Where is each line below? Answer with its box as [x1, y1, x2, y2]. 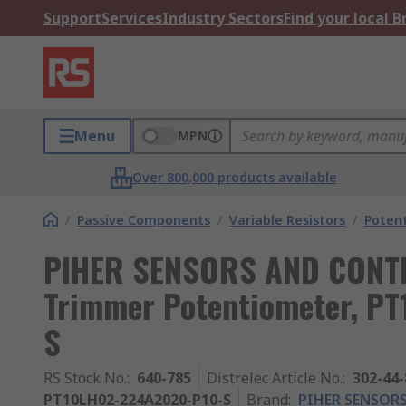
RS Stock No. [43, 368, 127, 388]
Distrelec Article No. [207, 368, 343, 388]
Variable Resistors [229, 211, 345, 228]
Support [43, 8, 101, 28]
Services [101, 8, 162, 28]
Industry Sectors [162, 8, 284, 28]
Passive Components [77, 211, 210, 228]
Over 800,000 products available [132, 169, 338, 186]
